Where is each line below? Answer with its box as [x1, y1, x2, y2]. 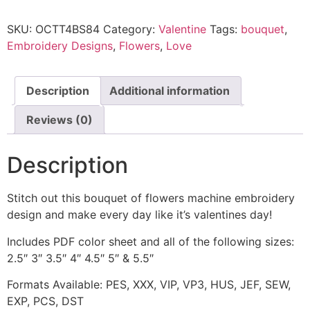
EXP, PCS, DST [7, 294, 84, 309]
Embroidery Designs [7, 39, 113, 53]
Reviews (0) [26, 113, 93, 127]
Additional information [109, 84, 230, 98]
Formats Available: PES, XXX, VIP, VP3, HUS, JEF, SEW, [7, 277, 291, 292]
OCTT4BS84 [35, 22, 100, 37]
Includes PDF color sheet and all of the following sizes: [7, 234, 294, 248]
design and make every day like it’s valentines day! [7, 208, 272, 222]
